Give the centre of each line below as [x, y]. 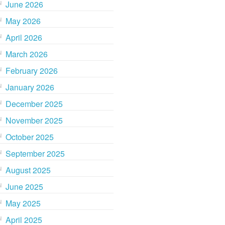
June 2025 [25, 187]
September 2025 [35, 154]
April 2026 [24, 38]
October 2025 [30, 137]
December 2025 [34, 104]
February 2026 [32, 71]
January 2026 [30, 87]
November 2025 [34, 121]
